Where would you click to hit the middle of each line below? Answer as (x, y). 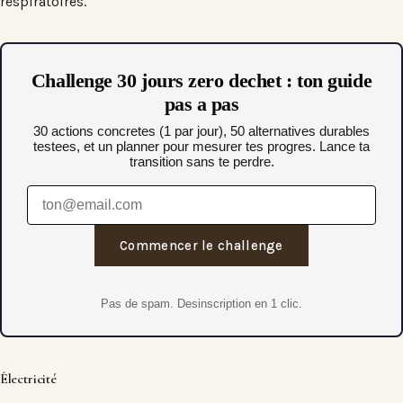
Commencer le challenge (201, 245)
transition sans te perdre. (201, 161)
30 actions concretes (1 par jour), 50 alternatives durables (201, 130)
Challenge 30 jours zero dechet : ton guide (201, 80)
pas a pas (201, 103)
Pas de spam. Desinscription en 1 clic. (201, 303)
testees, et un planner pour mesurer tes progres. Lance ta (201, 146)
